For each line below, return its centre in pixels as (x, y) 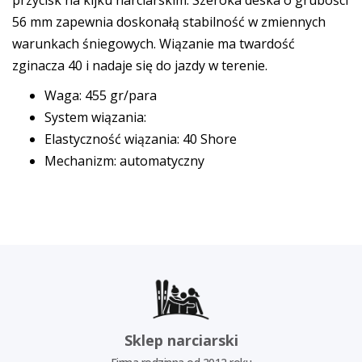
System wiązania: (95, 117)
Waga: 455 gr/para (101, 95)
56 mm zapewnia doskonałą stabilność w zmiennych (169, 22)
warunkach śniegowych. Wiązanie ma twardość (154, 44)
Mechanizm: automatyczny (124, 161)
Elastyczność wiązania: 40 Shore (141, 139)
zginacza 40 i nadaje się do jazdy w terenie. (140, 65)
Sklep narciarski (181, 340)
